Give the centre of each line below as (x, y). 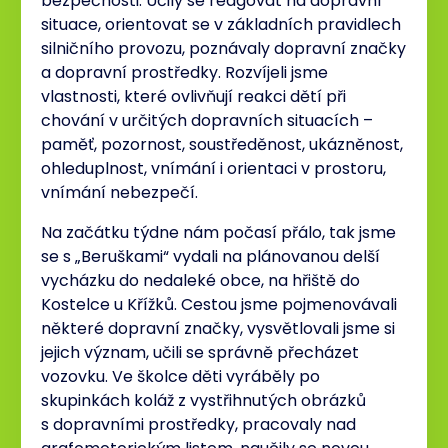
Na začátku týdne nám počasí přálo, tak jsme (218, 233)
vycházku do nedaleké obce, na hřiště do (200, 281)
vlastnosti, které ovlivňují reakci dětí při (193, 97)
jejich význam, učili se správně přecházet (200, 353)
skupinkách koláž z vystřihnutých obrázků (203, 401)
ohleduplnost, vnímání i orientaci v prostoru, (213, 169)
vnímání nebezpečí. (119, 193)
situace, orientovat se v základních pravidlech (221, 25)
